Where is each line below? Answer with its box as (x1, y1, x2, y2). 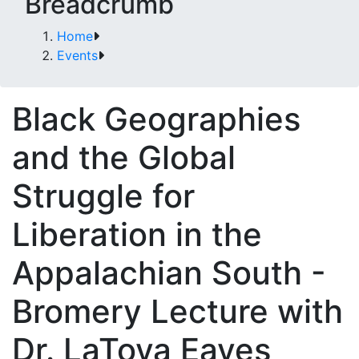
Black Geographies (12, 99, 301, 139)
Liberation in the (12, 215, 262, 254)
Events (57, 47, 98, 63)
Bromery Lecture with (12, 292, 343, 331)
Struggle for (12, 176, 195, 216)
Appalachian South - (12, 253, 326, 292)
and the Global (12, 138, 236, 177)
